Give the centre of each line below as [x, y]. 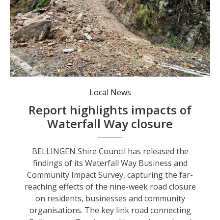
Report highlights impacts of [110, 110]
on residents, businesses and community [110, 198]
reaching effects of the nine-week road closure [110, 186]
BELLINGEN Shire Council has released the [110, 151]
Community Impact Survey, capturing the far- [110, 175]
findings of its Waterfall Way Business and [110, 163]
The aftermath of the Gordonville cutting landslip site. [110, 76]
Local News [110, 92]
